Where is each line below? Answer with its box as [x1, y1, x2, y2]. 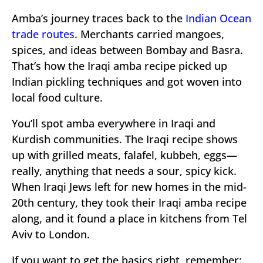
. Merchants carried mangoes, [75, 26, 224, 41]
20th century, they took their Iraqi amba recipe [12, 195, 247, 210]
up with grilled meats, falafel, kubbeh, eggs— [12, 147, 237, 162]
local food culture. [12, 90, 103, 104]
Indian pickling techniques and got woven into [12, 74, 242, 89]
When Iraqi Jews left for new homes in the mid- [12, 179, 247, 194]
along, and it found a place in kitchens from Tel [12, 211, 247, 225]
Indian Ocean [186, 11, 251, 25]
